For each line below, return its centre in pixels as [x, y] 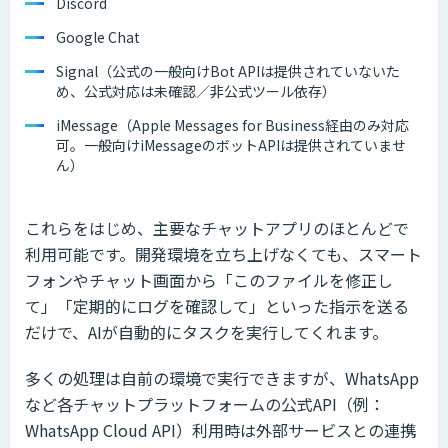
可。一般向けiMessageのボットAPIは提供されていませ [231, 144]
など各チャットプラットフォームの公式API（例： [205, 403]
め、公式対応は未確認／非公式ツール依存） [196, 90]
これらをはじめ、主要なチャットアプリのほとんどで [217, 227]
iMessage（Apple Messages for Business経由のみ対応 [232, 124]
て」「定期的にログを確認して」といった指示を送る [217, 305]
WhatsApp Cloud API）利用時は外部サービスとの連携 [220, 429]
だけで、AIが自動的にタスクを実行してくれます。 [206, 331]
